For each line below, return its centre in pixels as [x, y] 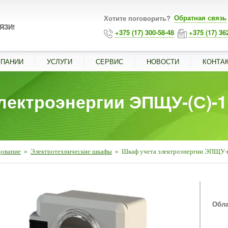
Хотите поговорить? [138, 18]
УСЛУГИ [60, 61]
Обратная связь [200, 18]
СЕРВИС [109, 61]
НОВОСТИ [163, 61]
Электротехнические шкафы [71, 151]
